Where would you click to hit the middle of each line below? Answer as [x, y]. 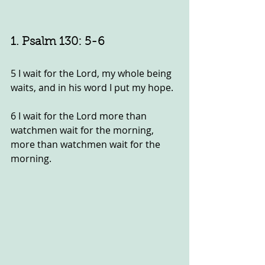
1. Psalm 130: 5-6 [58, 42]
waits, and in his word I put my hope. [92, 87]
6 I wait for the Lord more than [80, 116]
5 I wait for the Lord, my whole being [92, 73]
